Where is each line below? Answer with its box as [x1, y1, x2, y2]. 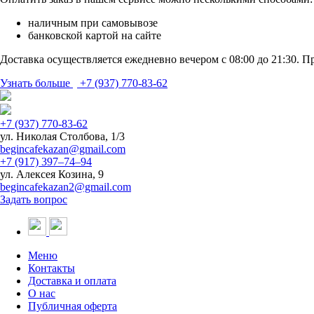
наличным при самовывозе [28, 16, 158, 29]
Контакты [28, 261, 75, 274]
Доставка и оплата [28, 274, 116, 287]
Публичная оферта [28, 299, 117, 312]
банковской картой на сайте [28, 29, 161, 41]
